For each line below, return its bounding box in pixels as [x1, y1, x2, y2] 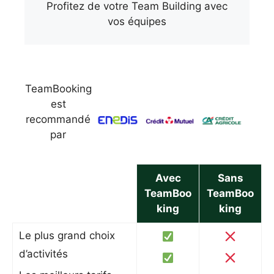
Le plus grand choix [19, 229, 115, 242]
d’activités [19, 248, 68, 260]
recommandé [26, 113, 91, 125]
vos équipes [108, 15, 166, 28]
